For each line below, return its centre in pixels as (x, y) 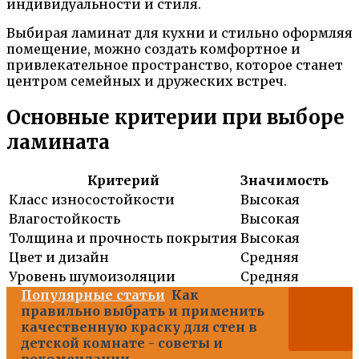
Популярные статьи (93, 295)
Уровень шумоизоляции (92, 277)
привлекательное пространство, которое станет (175, 65)
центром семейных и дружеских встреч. (147, 81)
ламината (58, 142)
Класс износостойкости (92, 200)
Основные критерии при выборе (175, 117)
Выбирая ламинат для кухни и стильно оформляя (179, 32)
